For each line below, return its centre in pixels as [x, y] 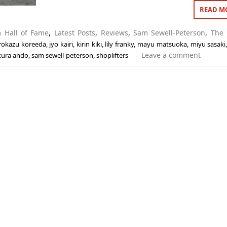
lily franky [120, 44]
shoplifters [112, 55]
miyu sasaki [208, 44]
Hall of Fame [27, 33]
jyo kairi [61, 44]
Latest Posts [75, 33]
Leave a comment [171, 55]
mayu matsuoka [162, 44]
